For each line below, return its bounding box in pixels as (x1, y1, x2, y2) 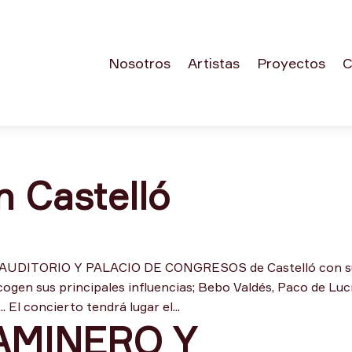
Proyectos (256, 53, 325, 71)
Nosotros (108, 53, 170, 71)
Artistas (187, 53, 240, 71)
